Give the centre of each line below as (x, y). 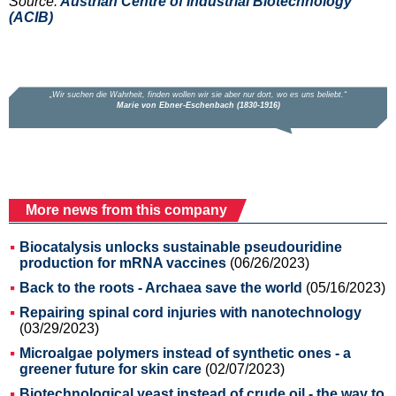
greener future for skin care (110, 369)
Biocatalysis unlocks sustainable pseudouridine (181, 247)
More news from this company (126, 209)
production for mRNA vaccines (123, 263)
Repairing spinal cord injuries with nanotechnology (190, 312)
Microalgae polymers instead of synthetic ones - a (185, 353)
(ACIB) (31, 17)
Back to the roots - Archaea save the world (161, 287)
